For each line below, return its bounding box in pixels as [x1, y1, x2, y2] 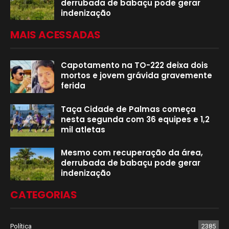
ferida [61, 80, 85, 91]
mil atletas [61, 124, 105, 135]
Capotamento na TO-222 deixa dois [61, 59, 208, 71]
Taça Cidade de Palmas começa [61, 103, 196, 114]
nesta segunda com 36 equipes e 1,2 [61, 113, 210, 125]
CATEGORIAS [10, 188, 77, 202]
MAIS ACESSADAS [10, 27, 101, 42]
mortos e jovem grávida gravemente [61, 70, 212, 81]
